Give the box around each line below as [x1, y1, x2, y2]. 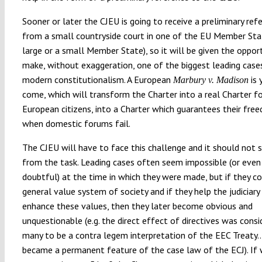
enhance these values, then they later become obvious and [22, 199, 253, 212]
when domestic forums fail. [22, 117, 130, 129]
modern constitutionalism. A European [22, 73, 173, 85]
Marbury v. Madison [173, 74, 249, 85]
